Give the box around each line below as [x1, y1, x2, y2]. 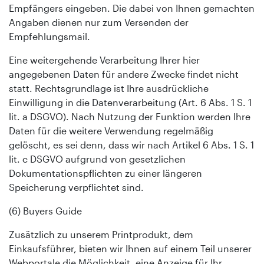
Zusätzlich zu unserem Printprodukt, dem [9, 228, 193, 240]
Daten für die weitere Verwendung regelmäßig [9, 124, 213, 136]
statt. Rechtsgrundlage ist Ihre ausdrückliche [9, 82, 209, 94]
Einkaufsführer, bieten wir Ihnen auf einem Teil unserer [9, 242, 252, 254]
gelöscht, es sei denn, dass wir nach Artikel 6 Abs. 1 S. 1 [9, 138, 254, 150]
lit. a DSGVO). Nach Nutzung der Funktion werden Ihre [9, 110, 250, 122]
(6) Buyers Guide [9, 204, 82, 216]
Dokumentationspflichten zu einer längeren [9, 167, 202, 179]
